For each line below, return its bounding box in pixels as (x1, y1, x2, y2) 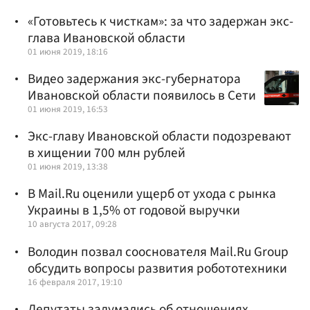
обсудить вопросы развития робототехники (28, 258, 287, 278)
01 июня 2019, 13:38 (28, 160, 108, 174)
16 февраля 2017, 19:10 (28, 275, 122, 289)
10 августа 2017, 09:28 (28, 217, 117, 231)
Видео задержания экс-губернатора (28, 69, 241, 89)
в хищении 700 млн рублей (28, 143, 185, 163)
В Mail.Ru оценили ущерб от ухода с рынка (28, 184, 276, 204)
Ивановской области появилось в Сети (28, 86, 256, 105)
